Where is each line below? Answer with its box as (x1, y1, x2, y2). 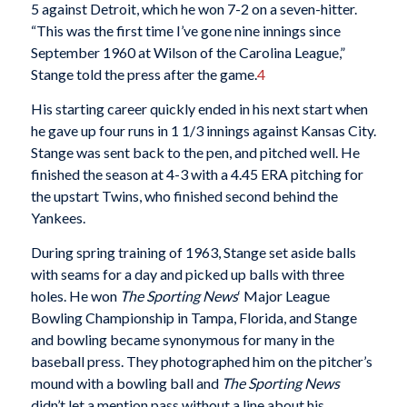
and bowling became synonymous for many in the (30, 330, 334, 348)
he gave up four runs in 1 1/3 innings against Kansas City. (30, 121, 376, 139)
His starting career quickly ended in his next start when (30, 99, 368, 117)
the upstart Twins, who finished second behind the (30, 186, 338, 204)
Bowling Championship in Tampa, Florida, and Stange (30, 308, 357, 326)
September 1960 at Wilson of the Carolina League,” (30, 44, 345, 62)
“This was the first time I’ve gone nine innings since (30, 22, 341, 40)
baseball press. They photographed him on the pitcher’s (30, 352, 372, 370)
